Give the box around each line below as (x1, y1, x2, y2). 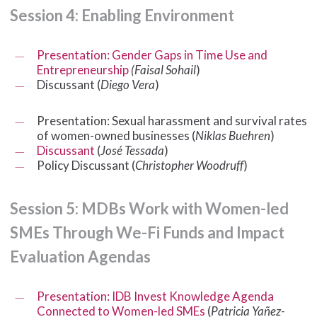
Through (52, 222, 113, 242)
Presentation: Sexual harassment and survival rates (36, 113, 307, 128)
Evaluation (9, 246, 85, 266)
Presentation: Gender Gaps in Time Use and (36, 47, 267, 62)
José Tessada (100, 142, 164, 158)
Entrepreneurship (36, 62, 129, 77)
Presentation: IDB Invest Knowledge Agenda (36, 288, 274, 304)
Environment (144, 5, 234, 25)
